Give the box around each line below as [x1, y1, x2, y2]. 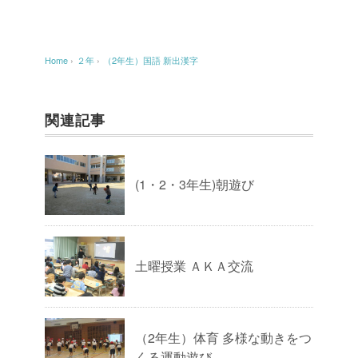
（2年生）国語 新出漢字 [103, 54, 198, 67]
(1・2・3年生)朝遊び [135, 175, 254, 194]
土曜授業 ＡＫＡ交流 [135, 257, 253, 276]
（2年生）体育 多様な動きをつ [135, 328, 312, 348]
